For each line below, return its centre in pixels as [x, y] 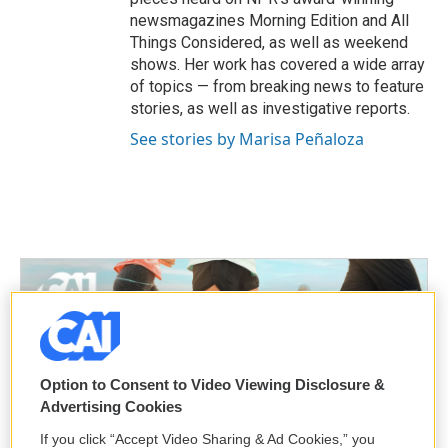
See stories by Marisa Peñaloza [247, 139]
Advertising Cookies [111, 406]
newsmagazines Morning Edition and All [269, 20]
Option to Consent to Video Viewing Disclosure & [212, 384]
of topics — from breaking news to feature [277, 86]
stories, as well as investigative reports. [270, 108]
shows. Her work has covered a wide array [277, 64]
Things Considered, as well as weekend [269, 42]
